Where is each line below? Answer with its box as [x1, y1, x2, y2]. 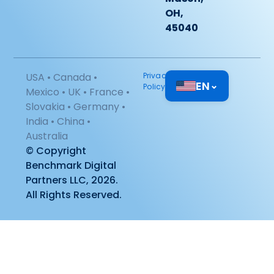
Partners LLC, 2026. [26, 172, 119, 187]
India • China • [26, 114, 91, 128]
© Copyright [26, 143, 87, 158]
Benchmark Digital [26, 158, 117, 172]
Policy [143, 81, 166, 92]
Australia [26, 128, 68, 143]
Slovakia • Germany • [26, 99, 126, 114]
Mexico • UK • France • [26, 84, 130, 99]
